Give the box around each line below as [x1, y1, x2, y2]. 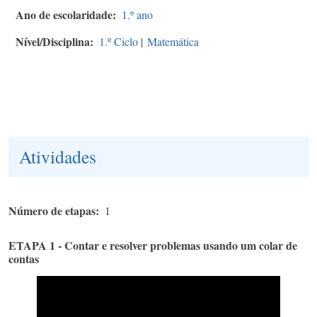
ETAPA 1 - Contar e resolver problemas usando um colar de [8, 236, 297, 253]
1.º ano [122, 6, 153, 22]
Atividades [19, 144, 96, 168]
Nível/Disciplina [16, 33, 90, 50]
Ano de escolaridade [16, 6, 113, 23]
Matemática [147, 33, 199, 49]
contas [8, 250, 39, 267]
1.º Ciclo [99, 33, 138, 49]
